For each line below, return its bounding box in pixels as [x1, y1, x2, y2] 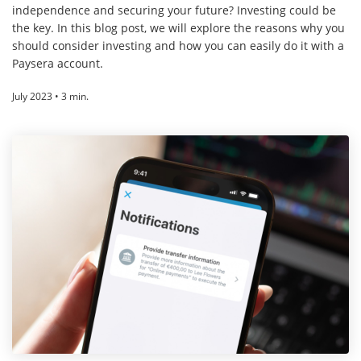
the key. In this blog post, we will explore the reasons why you [12, 20, 345, 36]
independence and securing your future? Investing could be [12, 2, 336, 19]
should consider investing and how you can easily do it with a [12, 38, 344, 54]
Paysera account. [12, 56, 103, 72]
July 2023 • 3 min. [12, 89, 89, 104]
